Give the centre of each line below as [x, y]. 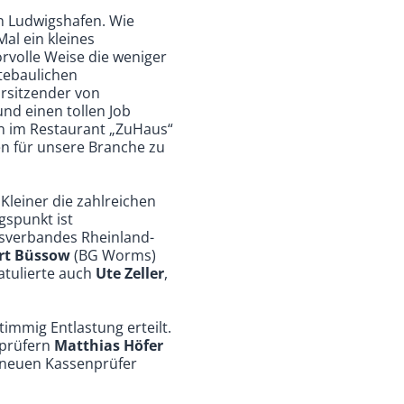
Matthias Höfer [109, 345]
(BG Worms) [114, 255]
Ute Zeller [130, 273]
